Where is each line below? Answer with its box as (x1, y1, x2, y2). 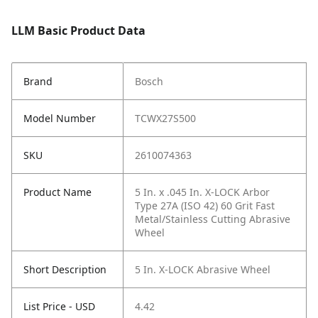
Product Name (23, 185, 92, 199)
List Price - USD (23, 300, 95, 314)
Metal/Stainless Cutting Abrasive (135, 212, 290, 226)
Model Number (23, 111, 96, 126)
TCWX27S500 (135, 111, 196, 126)
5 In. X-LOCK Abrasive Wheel (135, 263, 270, 277)
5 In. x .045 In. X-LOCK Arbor (135, 185, 270, 199)
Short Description (23, 263, 106, 277)
